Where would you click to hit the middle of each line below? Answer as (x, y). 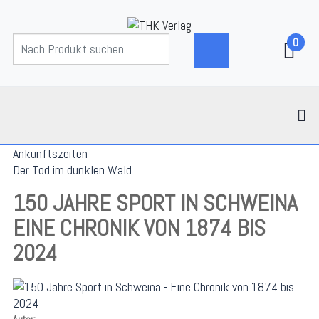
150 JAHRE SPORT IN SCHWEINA (155, 203)
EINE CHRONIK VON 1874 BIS (139, 228)
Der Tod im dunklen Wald (72, 169)
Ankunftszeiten (50, 153)
